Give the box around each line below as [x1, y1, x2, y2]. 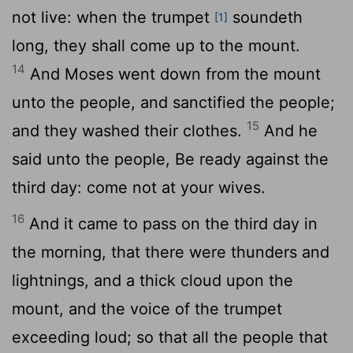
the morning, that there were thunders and [12, 242, 329, 262]
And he [259, 121, 318, 140]
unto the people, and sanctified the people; [12, 92, 335, 112]
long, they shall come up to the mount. [12, 35, 300, 55]
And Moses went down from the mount [25, 64, 321, 84]
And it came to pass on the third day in [24, 214, 318, 233]
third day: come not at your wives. [12, 177, 266, 197]
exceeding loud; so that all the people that [12, 327, 328, 347]
